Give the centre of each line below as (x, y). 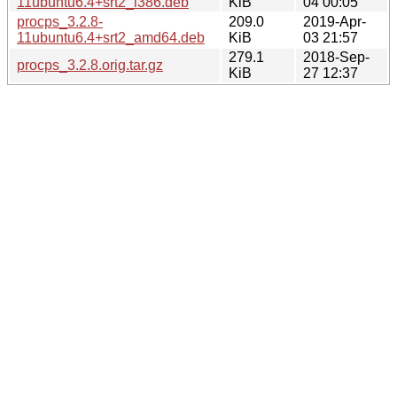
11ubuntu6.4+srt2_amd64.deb (111, 37)
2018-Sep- (336, 57)
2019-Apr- (335, 21)
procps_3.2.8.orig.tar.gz (90, 65)
